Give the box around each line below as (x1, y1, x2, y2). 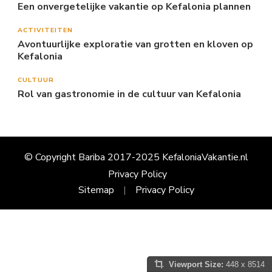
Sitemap (78, 183, 114, 197)
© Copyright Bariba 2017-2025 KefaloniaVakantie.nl (24, 150, 248, 164)
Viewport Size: (169, 260, 223, 269)
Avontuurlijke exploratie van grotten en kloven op (18, 37, 253, 51)
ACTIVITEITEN (18, 25, 73, 35)
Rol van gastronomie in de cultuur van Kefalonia (18, 87, 241, 101)
